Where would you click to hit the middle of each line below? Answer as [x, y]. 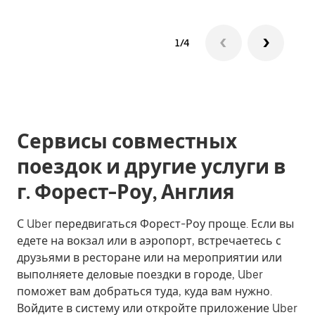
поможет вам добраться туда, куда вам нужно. [144, 291]
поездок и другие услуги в [152, 167]
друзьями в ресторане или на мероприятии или [149, 258]
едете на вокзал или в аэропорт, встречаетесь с [149, 241]
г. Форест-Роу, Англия [126, 192]
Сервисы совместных [127, 141]
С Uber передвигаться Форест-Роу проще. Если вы [155, 224]
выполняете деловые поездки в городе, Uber [140, 275]
